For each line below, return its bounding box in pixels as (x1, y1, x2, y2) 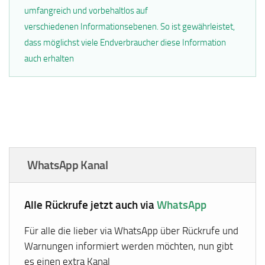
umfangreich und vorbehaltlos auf (24, 5, 148, 17)
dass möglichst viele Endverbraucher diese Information (24, 37, 227, 49)
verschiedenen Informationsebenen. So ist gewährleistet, (24, 21, 235, 33)
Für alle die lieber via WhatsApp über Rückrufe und (24, 224, 239, 237)
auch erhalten (24, 53, 75, 64)
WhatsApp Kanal (27, 157, 108, 172)
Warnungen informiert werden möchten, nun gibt (24, 240, 234, 252)
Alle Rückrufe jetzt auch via (24, 198, 157, 212)
